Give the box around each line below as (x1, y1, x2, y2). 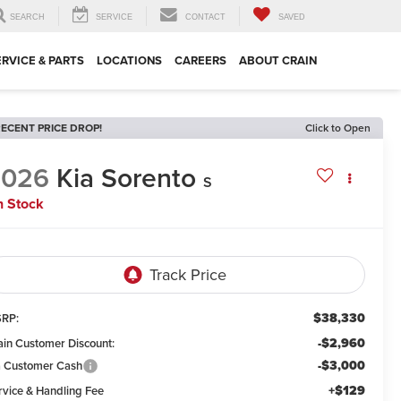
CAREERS (175, 52, 226, 70)
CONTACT (185, 13, 226, 22)
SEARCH (10, 13, 45, 22)
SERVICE (96, 13, 132, 22)
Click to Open (305, 120, 371, 135)
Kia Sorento (56, 158, 197, 198)
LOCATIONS (97, 52, 162, 70)
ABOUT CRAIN (239, 52, 317, 70)
